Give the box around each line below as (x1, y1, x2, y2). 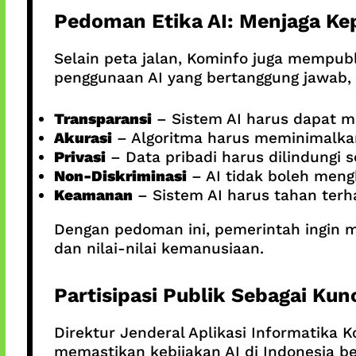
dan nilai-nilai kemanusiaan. (53, 239, 264, 258)
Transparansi (53, 110, 152, 129)
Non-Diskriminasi (53, 167, 187, 186)
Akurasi (53, 129, 112, 148)
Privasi (53, 148, 106, 167)
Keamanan (53, 186, 133, 205)
